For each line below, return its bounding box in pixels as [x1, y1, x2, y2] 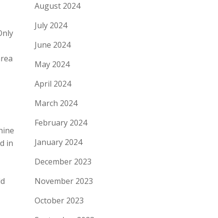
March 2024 [35, 98, 77, 109]
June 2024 [35, 39, 71, 50]
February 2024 [35, 117, 87, 128]
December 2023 [35, 156, 91, 167]
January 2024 [35, 137, 82, 147]
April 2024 [35, 78, 71, 89]
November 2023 [35, 176, 93, 186]
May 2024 [35, 59, 70, 70]
